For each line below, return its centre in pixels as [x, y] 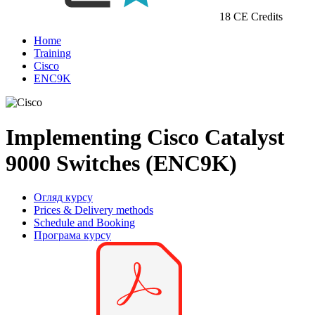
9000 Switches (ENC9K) [121, 163]
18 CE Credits [250, 17]
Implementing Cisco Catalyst [145, 137]
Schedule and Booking [84, 223]
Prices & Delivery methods [94, 210]
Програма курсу [72, 236]
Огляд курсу [63, 198]
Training [52, 53]
